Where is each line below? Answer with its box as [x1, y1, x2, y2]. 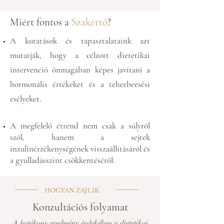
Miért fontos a [10, 16, 71, 28]
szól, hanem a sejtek [10, 132, 150, 142]
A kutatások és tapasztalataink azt [10, 35, 150, 46]
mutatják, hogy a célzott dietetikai [10, 50, 150, 60]
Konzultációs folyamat [32, 200, 128, 213]
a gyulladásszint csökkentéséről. [10, 155, 114, 165]
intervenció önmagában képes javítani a [10, 64, 150, 75]
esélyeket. [10, 93, 41, 104]
